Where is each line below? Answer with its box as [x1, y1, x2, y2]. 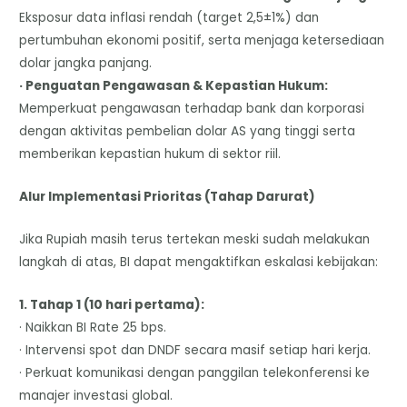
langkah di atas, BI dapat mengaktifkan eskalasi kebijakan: [19, 253, 379, 271]
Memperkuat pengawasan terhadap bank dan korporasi [19, 99, 365, 117]
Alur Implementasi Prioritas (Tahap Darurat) [19, 187, 316, 205]
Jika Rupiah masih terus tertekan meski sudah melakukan [19, 230, 371, 248]
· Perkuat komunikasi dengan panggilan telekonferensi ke [19, 363, 371, 382]
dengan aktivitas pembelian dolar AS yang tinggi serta [19, 122, 356, 140]
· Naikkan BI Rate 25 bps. [19, 318, 167, 336]
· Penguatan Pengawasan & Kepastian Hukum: [19, 76, 329, 94]
